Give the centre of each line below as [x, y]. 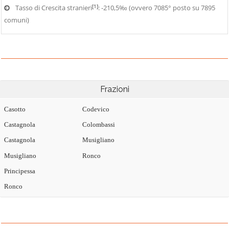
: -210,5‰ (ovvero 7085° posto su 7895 [157, 8]
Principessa [20, 171]
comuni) [17, 20]
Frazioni [114, 89]
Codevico [96, 109]
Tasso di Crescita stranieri [54, 8]
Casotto [15, 109]
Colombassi [99, 124]
